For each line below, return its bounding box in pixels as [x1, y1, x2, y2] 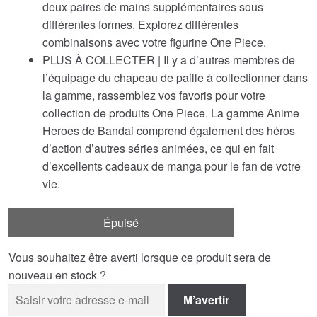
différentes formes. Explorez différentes [42, 16, 238, 33]
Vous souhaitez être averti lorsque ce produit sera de [8, 249, 271, 266]
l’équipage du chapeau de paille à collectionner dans [42, 69, 308, 86]
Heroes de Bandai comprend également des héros [42, 122, 295, 139]
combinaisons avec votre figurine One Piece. [42, 33, 266, 50]
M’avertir [183, 292, 230, 309]
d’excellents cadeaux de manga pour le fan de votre [42, 157, 301, 174]
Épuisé [103, 214, 139, 231]
